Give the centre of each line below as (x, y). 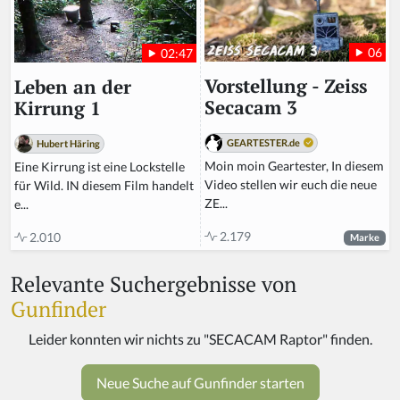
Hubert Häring (68, 143)
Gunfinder (58, 308)
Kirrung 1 (58, 108)
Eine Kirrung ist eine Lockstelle (100, 166)
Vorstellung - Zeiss (286, 87)
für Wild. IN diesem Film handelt (104, 185)
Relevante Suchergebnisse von (154, 283)
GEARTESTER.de (263, 143)
